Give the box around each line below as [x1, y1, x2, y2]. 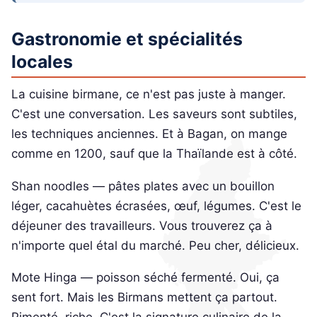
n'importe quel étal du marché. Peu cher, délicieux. [11, 238, 299, 253]
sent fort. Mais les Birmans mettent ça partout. [11, 290, 277, 305]
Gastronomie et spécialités [11, 28, 243, 50]
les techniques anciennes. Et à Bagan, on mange [11, 127, 287, 142]
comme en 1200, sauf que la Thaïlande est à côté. [11, 146, 297, 161]
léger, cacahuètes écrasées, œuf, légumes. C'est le [11, 198, 301, 213]
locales [11, 50, 73, 72]
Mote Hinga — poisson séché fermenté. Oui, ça [11, 270, 279, 285]
